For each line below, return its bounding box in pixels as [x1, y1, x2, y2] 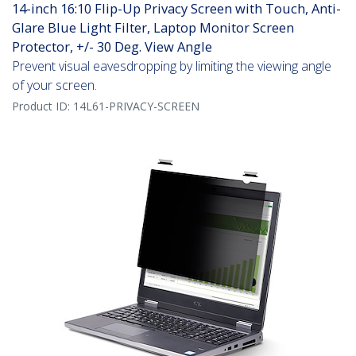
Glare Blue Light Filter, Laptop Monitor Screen [12, 18, 294, 37]
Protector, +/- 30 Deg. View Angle [12, 37, 212, 56]
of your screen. [12, 76, 97, 95]
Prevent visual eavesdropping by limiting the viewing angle [12, 57, 331, 75]
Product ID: [12, 99, 73, 114]
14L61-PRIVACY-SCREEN [73, 99, 199, 114]
